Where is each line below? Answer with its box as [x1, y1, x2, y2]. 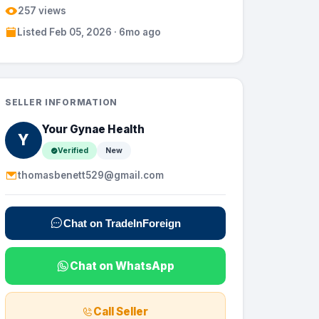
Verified [58, 145, 88, 155]
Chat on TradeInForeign [63, 216, 181, 229]
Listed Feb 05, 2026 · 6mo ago [17, 26, 161, 38]
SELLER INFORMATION [5, 97, 117, 108]
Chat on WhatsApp [70, 258, 174, 273]
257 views [18, 4, 66, 16]
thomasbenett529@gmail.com [18, 169, 164, 182]
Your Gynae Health [42, 122, 145, 137]
